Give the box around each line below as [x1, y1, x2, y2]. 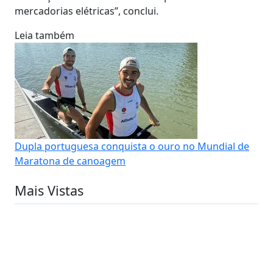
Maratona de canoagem [15, 154, 126, 168]
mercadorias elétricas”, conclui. [15, 4, 158, 18]
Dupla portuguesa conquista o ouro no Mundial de [15, 139, 249, 153]
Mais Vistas [15, 181, 83, 199]
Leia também [15, 28, 74, 42]
